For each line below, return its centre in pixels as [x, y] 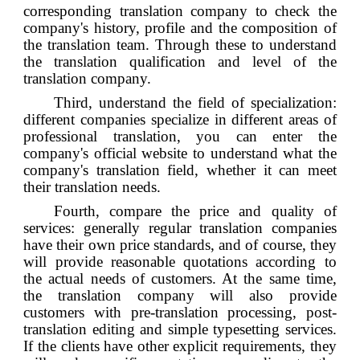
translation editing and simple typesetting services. [180, 329]
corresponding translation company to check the [180, 11]
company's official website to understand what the [180, 153]
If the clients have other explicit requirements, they [180, 346]
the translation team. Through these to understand [180, 45]
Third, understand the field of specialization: [195, 102]
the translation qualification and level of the [180, 62]
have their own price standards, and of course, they [180, 244]
